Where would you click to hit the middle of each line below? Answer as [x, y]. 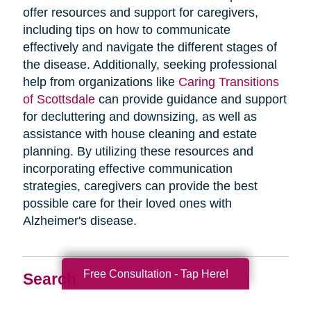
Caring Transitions [228, 82]
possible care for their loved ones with [127, 204]
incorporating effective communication [127, 169]
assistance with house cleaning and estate [140, 134]
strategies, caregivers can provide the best [140, 186]
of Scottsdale [59, 100]
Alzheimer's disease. [79, 221]
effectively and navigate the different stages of [150, 48]
